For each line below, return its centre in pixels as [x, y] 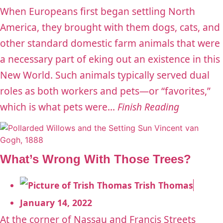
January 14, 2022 [56, 203]
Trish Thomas [164, 185]
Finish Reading [148, 107]
